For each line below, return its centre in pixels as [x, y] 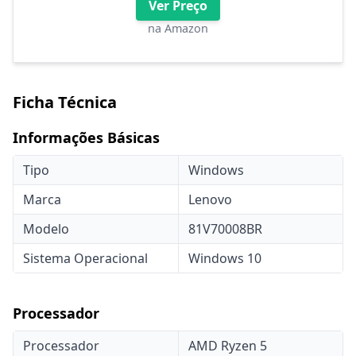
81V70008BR [225, 229]
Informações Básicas [86, 137]
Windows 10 [225, 258]
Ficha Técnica [65, 102]
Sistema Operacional [85, 258]
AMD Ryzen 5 [228, 346]
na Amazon [178, 28]
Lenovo [210, 199]
